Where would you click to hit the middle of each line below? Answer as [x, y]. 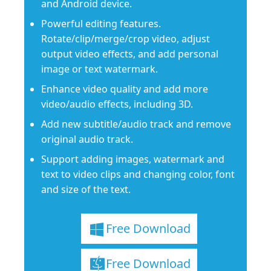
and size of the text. [86, 190]
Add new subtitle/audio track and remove [136, 124]
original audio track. [87, 139]
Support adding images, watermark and [133, 159]
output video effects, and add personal [130, 54]
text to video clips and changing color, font [138, 175]
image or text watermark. [100, 69]
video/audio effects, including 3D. [117, 104]
